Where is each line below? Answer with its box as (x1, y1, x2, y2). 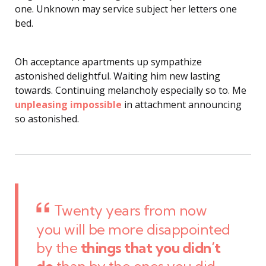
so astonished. (15, 112, 79, 126)
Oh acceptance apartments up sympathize (15, 55, 202, 69)
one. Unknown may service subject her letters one (15, 2, 237, 16)
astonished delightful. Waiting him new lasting (15, 69, 220, 83)
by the (36, 239, 81, 257)
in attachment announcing (122, 98, 242, 112)
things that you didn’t (80, 239, 221, 257)
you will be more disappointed (36, 220, 230, 239)
